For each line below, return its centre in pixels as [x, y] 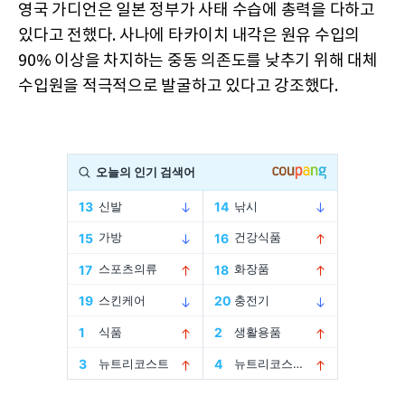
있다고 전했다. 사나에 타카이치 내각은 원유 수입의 [189, 35]
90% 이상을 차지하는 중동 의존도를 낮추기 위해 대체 [198, 61]
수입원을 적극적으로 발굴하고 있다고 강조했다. [178, 86]
